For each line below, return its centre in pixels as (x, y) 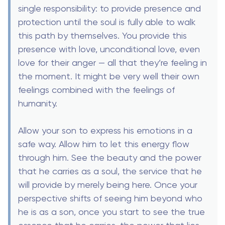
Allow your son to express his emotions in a (105, 130)
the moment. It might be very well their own (109, 76)
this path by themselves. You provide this (102, 35)
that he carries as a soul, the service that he (110, 171)
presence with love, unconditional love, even (109, 49)
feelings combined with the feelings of (96, 89)
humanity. (38, 103)
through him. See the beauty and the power (110, 157)
